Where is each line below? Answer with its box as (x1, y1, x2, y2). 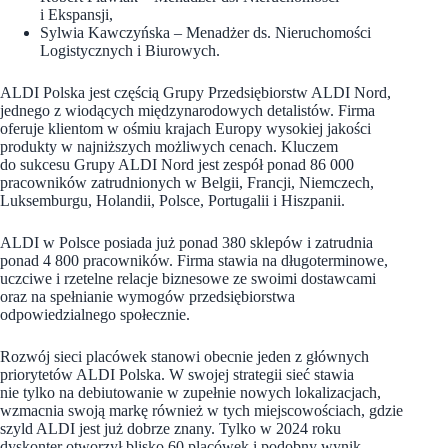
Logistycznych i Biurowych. (40, 41, 220, 59)
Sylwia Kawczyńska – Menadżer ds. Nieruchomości (40, 23, 371, 41)
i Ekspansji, (40, 5, 113, 23)
